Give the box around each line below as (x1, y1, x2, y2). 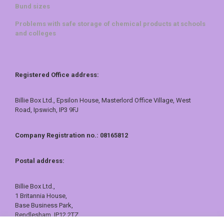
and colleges (15, 29, 56, 37)
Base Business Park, (15, 201, 73, 209)
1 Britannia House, (15, 191, 67, 199)
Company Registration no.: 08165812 (15, 131, 128, 139)
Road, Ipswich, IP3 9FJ (15, 105, 78, 113)
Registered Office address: (15, 70, 99, 78)
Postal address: (15, 156, 64, 164)
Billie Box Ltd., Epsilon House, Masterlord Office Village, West (15, 96, 191, 104)
